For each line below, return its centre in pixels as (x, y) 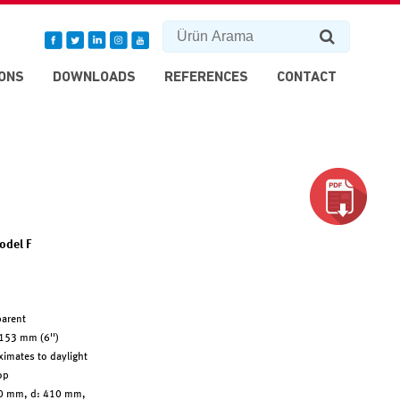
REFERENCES (206, 78)
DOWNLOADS (94, 78)
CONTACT (307, 78)
